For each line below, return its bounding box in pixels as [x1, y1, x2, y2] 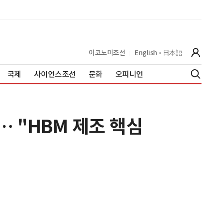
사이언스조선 [33, 69, 76, 79]
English [135, 48, 157, 57]
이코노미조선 [89, 48, 125, 57]
